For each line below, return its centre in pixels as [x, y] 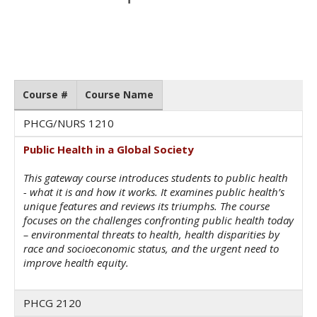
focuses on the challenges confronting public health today [158, 220]
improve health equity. [76, 263]
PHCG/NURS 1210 [69, 123]
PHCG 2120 [54, 303]
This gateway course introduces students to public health [156, 178]
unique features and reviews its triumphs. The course [146, 206]
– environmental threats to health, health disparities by [151, 235]
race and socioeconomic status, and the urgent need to [151, 249]
